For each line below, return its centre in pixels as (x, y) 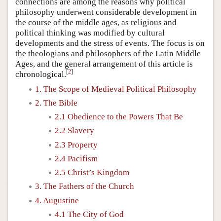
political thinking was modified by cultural (90, 33)
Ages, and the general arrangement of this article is (104, 64)
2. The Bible (56, 103)
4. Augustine (57, 200)
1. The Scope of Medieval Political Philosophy (116, 89)
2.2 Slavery (74, 131)
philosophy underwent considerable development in (106, 12)
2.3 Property (76, 145)
